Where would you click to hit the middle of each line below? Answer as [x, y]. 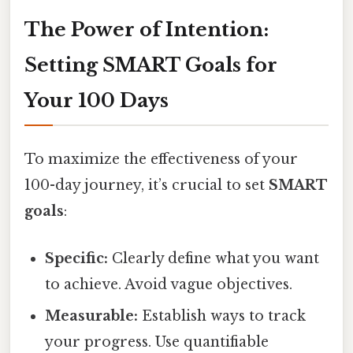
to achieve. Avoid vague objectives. [169, 284]
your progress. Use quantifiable [157, 342]
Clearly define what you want [214, 258]
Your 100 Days [97, 101]
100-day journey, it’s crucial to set [147, 186]
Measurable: [92, 316]
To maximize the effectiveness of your [161, 160]
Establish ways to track [222, 316]
